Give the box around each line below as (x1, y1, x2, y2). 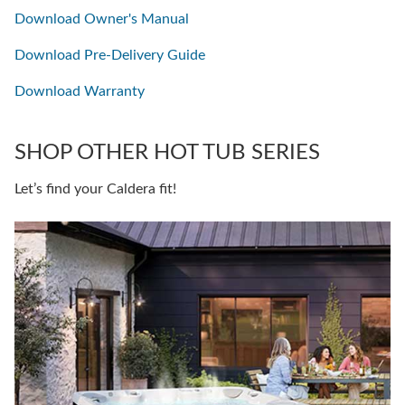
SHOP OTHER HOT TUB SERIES (14, 141, 320, 164)
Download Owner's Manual (14, 11, 189, 26)
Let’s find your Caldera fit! (14, 181, 176, 196)
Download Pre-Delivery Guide (14, 47, 205, 62)
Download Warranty (14, 83, 145, 99)
